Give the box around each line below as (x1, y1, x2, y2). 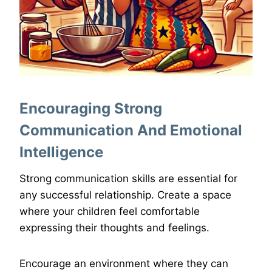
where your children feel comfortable (19, 205, 200, 218)
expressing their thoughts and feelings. (19, 222, 209, 234)
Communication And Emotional (19, 121, 242, 140)
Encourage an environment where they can (19, 257, 228, 270)
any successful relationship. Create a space (19, 189, 231, 202)
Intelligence (19, 143, 103, 161)
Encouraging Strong (19, 100, 162, 118)
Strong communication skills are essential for (19, 172, 237, 185)
